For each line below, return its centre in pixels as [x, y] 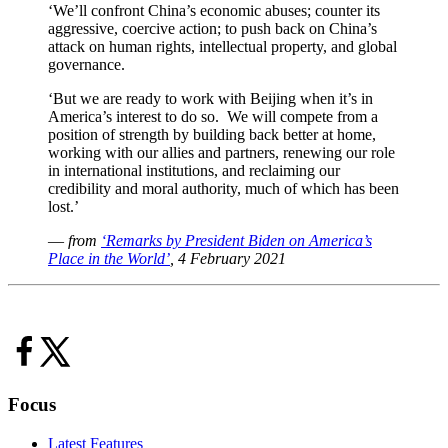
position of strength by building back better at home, [212, 134]
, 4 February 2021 [228, 258]
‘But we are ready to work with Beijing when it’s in [210, 98]
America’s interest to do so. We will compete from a [213, 116]
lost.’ [63, 206]
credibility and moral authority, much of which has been [223, 188]
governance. [86, 64]
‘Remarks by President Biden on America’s [236, 240]
